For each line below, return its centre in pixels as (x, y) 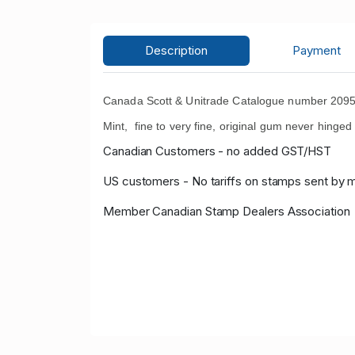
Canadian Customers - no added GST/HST (218, 151)
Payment (316, 51)
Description (177, 51)
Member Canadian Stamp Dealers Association (227, 212)
